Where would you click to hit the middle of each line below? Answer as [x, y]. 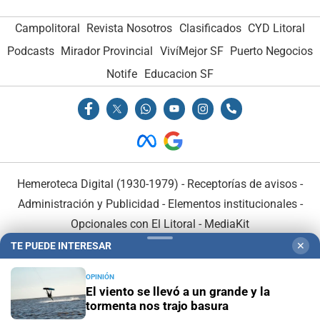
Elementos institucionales [232, 204]
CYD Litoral [277, 29]
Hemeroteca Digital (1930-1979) [98, 184]
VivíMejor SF [191, 51]
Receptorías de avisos [242, 184]
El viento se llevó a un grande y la [178, 291]
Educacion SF [179, 74]
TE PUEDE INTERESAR [61, 246]
